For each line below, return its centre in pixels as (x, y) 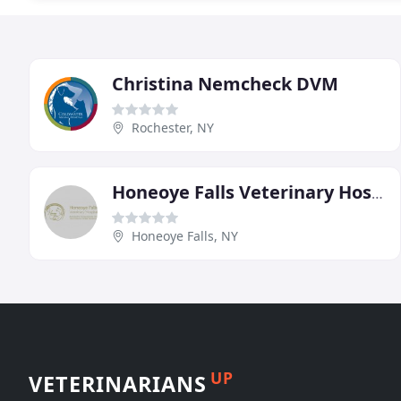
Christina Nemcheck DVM (225, 83)
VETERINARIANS (118, 384)
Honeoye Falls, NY (185, 235)
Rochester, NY (173, 127)
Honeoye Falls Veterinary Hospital (377, 193)
